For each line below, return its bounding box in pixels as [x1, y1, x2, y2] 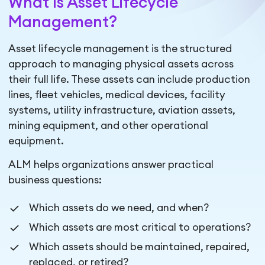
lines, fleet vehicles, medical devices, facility [8, 89, 226, 100]
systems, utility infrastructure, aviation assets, [8, 105, 236, 115]
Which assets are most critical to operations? [29, 222, 251, 232]
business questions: [8, 174, 102, 185]
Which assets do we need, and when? [29, 202, 209, 213]
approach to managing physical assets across [8, 59, 234, 69]
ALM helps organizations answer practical [8, 159, 214, 170]
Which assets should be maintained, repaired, [29, 241, 250, 252]
